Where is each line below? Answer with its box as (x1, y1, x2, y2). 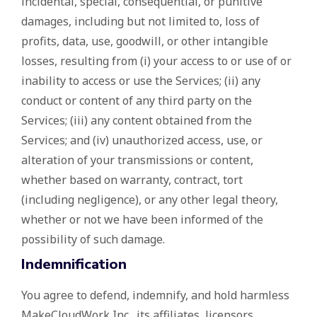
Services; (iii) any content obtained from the (21, 113, 252, 129)
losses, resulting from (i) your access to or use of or (21, 53, 292, 69)
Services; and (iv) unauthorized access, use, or (21, 132, 263, 149)
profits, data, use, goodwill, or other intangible (21, 33, 268, 50)
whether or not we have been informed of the (21, 212, 263, 228)
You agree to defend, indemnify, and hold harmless (21, 287, 289, 304)
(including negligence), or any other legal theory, (21, 192, 278, 208)
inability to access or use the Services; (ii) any (21, 73, 260, 89)
